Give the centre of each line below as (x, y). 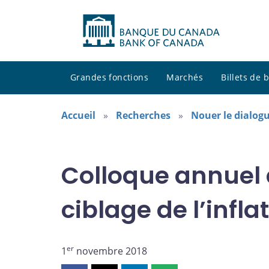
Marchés (185, 77)
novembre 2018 (110, 251)
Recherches (143, 116)
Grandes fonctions (110, 77)
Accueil (78, 116)
